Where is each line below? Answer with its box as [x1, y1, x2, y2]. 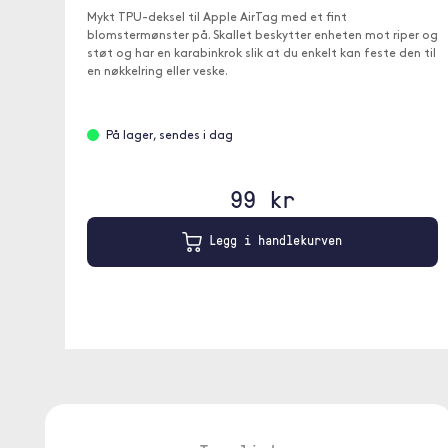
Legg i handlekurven [202, 231, 342, 250]
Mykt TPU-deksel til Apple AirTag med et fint [86, 12, 347, 24]
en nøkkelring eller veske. [86, 66, 228, 78]
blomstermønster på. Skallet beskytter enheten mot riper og [86, 30, 438, 42]
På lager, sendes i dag [105, 130, 233, 142]
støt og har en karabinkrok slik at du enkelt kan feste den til [86, 48, 436, 60]
